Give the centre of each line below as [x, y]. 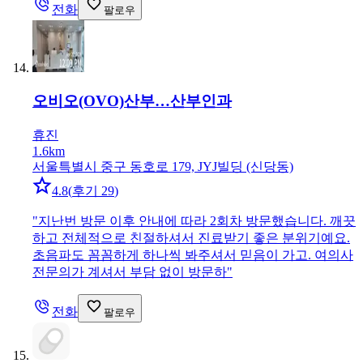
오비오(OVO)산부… [101, 101]
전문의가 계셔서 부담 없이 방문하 [130, 271]
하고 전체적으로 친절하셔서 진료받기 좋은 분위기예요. [191, 237]
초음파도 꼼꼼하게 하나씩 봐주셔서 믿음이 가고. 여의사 [193, 254]
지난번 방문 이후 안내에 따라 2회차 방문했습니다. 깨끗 [197, 220]
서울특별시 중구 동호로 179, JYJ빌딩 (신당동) [163, 166]
